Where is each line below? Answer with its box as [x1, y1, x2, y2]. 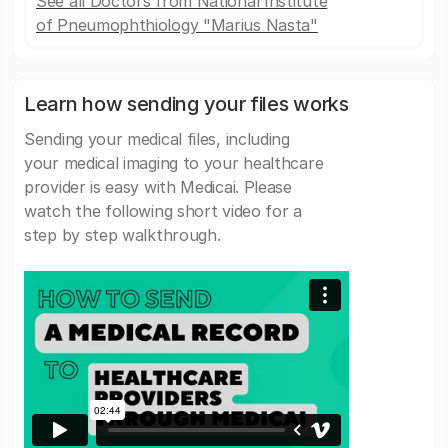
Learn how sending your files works [24, 92, 349, 116]
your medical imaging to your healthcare [24, 153, 324, 173]
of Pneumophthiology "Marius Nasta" [36, 15, 318, 35]
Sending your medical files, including [24, 129, 290, 149]
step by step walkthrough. [24, 225, 221, 245]
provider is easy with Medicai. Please [24, 177, 292, 197]
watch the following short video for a [24, 201, 302, 221]
